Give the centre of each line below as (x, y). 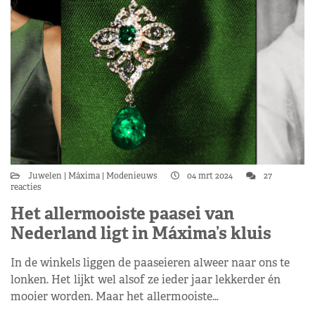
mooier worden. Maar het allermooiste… (115, 296)
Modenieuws (132, 176)
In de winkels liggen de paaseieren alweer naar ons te (150, 263)
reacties (26, 187)
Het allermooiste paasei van (122, 213)
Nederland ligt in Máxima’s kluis (141, 233)
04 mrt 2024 (210, 176)
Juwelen (46, 176)
